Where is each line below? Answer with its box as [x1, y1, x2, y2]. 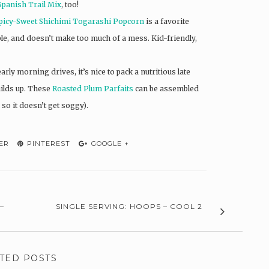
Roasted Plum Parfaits [52, 83, 133, 93]
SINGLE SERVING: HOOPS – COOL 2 [55, 201, 202, 211]
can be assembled [133, 83, 199, 93]
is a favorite [144, 16, 189, 26]
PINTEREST [25, 139, 70, 148]
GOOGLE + [89, 139, 129, 148]
